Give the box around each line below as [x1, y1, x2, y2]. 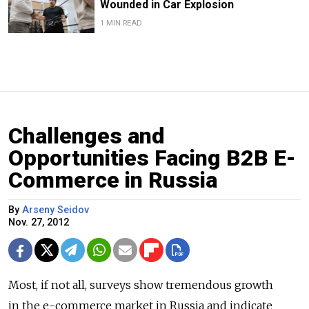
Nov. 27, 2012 [8, 216, 69, 228]
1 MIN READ [99, 18, 142, 28]
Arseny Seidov [22, 203, 89, 216]
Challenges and [8, 122, 165, 149]
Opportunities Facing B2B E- [8, 144, 296, 171]
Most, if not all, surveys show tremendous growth [8, 277, 273, 292]
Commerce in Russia [8, 166, 217, 193]
